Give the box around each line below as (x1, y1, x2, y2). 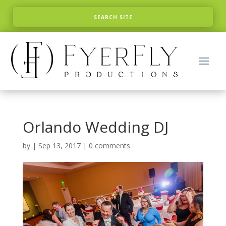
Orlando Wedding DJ (22, 116, 168, 137)
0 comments (88, 140, 130, 150)
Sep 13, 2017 (38, 140, 81, 150)
